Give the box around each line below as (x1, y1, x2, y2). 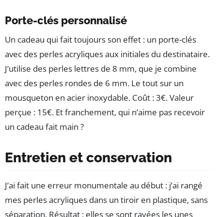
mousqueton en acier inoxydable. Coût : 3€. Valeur (5, 92, 194, 103)
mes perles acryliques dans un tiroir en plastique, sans (5, 194, 208, 205)
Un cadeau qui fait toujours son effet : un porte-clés (5, 33, 196, 45)
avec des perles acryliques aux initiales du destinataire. (5, 48, 210, 60)
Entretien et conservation (5, 149, 172, 166)
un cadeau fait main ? (5, 121, 84, 132)
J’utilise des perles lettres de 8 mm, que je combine (5, 62, 197, 74)
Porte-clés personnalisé (5, 14, 127, 27)
